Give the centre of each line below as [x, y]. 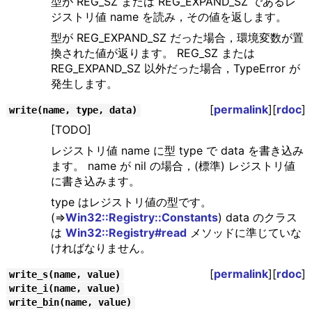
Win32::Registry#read [126, 233]
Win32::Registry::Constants [141, 218]
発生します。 [84, 84]
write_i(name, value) [65, 289]
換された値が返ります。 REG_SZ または [153, 53]
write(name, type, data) [73, 110]
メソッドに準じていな [244, 233]
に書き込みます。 [95, 181]
